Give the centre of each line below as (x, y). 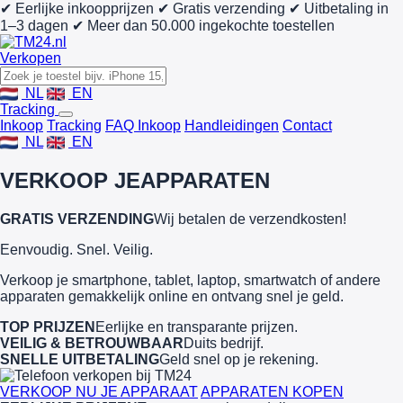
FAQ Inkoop (143, 125)
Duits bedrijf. (224, 343)
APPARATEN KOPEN (272, 391)
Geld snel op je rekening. (239, 359)
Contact (307, 125)
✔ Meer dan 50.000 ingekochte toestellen (203, 26)
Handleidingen (232, 125)
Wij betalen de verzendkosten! (250, 219)
